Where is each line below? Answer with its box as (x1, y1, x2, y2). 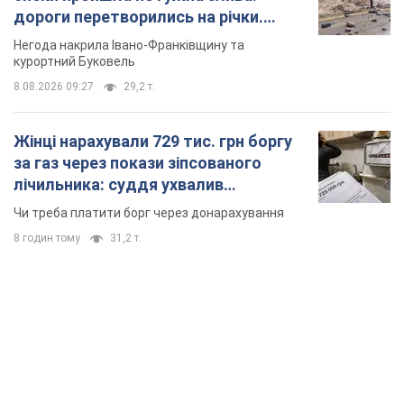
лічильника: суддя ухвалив (14, 175, 224, 195)
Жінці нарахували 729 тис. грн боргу (14, 132, 292, 151)
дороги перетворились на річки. (14, 7, 263, 27)
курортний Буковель (14, 54, 135, 69)
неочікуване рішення (14, 197, 173, 216)
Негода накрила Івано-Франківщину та (14, 38, 244, 53)
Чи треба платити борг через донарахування (14, 206, 284, 221)
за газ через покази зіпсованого (14, 153, 262, 173)
